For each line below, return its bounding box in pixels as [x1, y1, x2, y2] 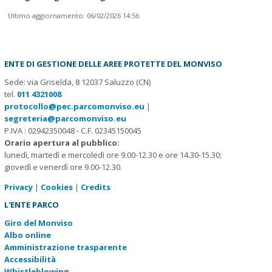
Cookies [40, 182, 73, 192]
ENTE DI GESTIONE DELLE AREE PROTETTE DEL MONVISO [4, 58, 222, 69]
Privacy [4, 182, 33, 192]
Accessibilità [4, 254, 56, 265]
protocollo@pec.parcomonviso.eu [4, 101, 144, 112]
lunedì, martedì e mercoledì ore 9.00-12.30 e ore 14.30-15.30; [4, 149, 222, 160]
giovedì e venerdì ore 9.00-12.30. [4, 161, 122, 172]
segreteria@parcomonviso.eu [4, 113, 126, 124]
